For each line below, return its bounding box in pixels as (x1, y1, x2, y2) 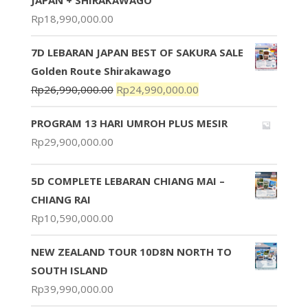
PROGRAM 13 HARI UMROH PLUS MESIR (30, 115, 228, 130)
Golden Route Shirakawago (30, 63, 171, 78)
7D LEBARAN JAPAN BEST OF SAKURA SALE (30, 45, 243, 59)
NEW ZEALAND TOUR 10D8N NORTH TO (30, 244, 232, 258)
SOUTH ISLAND (30, 263, 108, 277)
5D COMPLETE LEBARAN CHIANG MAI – (30, 173, 225, 188)
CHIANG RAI (30, 192, 91, 206)
